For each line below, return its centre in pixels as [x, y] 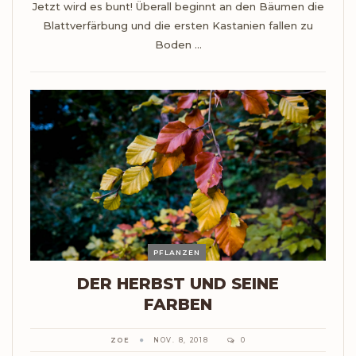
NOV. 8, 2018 [181, 341]
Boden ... [178, 44]
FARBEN [178, 305]
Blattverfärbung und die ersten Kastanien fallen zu [178, 25]
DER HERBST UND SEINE [178, 284]
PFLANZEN [177, 253]
